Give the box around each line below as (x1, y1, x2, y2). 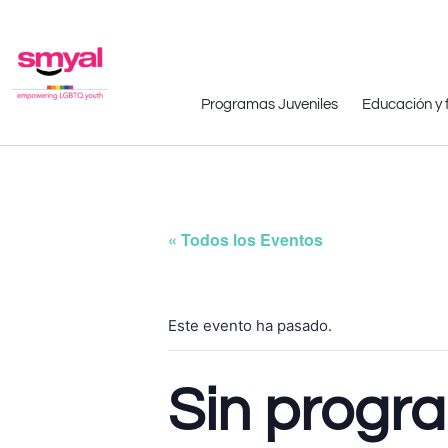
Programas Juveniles (200, 97, 338, 112)
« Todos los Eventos (168, 228, 323, 251)
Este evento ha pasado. (168, 316, 332, 335)
